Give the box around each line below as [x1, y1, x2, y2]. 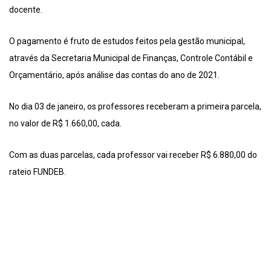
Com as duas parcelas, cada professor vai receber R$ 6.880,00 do [9, 150, 257, 160]
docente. [9, 5, 42, 15]
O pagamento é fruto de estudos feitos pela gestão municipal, [9, 36, 245, 47]
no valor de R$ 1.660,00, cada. [9, 119, 122, 129]
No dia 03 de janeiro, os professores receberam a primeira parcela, [9, 102, 261, 112]
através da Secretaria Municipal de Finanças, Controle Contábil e [9, 53, 253, 64]
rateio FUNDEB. [9, 167, 66, 177]
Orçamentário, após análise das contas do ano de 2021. [9, 70, 220, 80]
